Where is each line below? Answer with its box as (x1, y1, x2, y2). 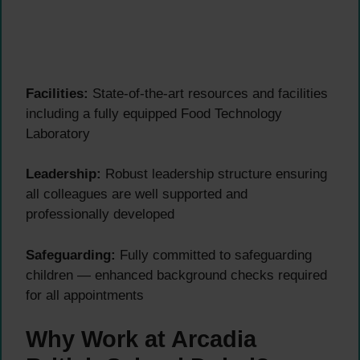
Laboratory (26, 125, 90, 141)
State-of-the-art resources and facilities (88, 85, 328, 101)
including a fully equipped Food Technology (26, 105, 282, 121)
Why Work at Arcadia (26, 326, 256, 353)
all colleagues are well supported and (26, 186, 247, 202)
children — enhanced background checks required (26, 267, 327, 283)
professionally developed (26, 207, 174, 223)
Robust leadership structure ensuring (101, 166, 327, 182)
